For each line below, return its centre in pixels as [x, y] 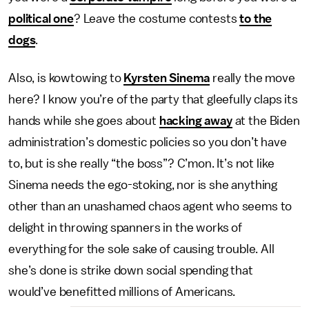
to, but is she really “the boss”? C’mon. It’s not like [141, 163]
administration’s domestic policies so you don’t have [148, 142]
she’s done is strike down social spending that [131, 270]
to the [256, 19]
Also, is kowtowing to [66, 78]
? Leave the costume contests [157, 19]
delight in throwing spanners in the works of [125, 228]
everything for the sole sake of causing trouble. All [141, 249]
